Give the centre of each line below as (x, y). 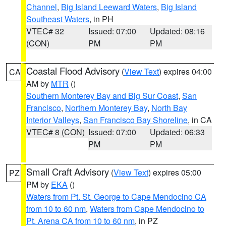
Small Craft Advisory (68, 172)
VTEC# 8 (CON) (55, 132)
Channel (42, 7)
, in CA (200, 120)
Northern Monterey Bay (106, 108)
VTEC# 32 (45, 31)
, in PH (101, 19)
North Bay (169, 108)
